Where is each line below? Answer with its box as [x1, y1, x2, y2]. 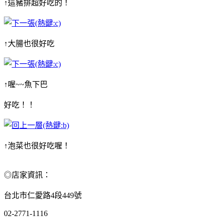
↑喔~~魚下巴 [4, 80, 48, 89]
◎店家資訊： [4, 170, 51, 179]
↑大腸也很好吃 [4, 39, 54, 48]
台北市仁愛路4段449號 [4, 191, 82, 200]
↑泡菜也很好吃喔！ [4, 141, 70, 150]
